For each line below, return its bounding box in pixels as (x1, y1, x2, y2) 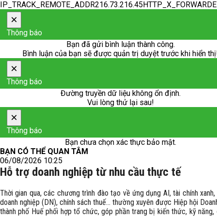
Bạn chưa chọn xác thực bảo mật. (64, 138, 176, 147)
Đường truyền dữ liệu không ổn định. (60, 89, 181, 98)
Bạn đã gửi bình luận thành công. (66, 40, 175, 49)
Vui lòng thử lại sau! (87, 98, 154, 107)
